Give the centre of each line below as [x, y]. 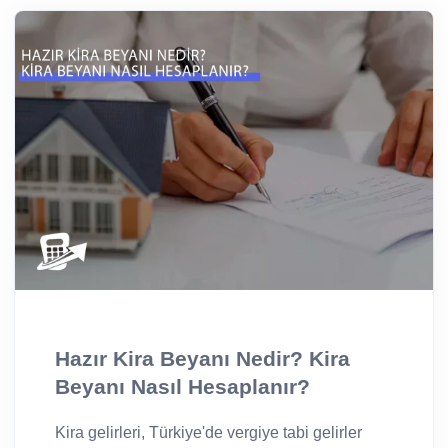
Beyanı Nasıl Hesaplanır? [182, 386]
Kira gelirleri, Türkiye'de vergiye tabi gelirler [208, 432]
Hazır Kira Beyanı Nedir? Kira [202, 358]
